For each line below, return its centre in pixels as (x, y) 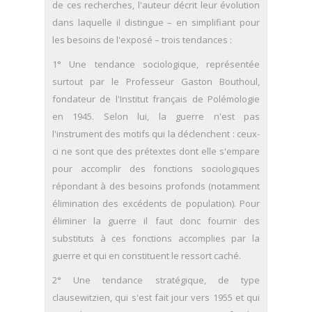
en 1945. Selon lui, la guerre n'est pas (156, 116)
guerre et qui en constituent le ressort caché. (147, 256)
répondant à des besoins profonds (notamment (156, 186)
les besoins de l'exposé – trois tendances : (142, 40)
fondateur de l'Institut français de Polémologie (156, 99)
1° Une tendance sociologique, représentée (156, 64)
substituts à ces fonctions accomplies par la (156, 238)
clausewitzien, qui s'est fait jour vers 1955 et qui (156, 297)
